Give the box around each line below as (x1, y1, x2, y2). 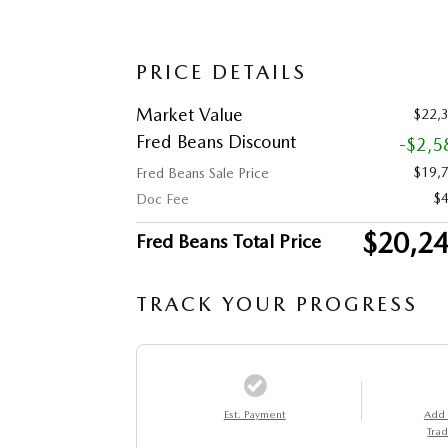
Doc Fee (136, 190, 189, 207)
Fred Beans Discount (136, 130, 296, 152)
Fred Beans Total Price (136, 229, 321, 253)
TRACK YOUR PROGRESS (136, 291, 418, 316)
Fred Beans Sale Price (136, 164, 269, 181)
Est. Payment (223, 407, 286, 421)
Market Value (136, 103, 243, 125)
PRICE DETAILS (136, 59, 307, 84)
